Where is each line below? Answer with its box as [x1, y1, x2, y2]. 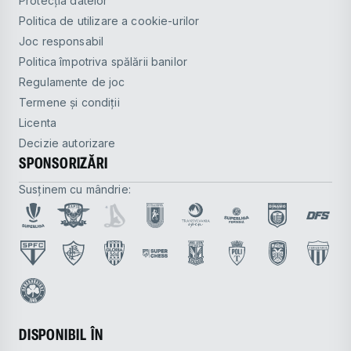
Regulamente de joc [26, 74, 125, 89]
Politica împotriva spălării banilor [26, 54, 188, 68]
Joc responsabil [25, 34, 104, 48]
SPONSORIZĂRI [19, 153, 108, 172]
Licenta [24, 115, 57, 129]
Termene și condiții [26, 95, 120, 109]
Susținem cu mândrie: [19, 182, 131, 196]
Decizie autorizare [27, 136, 116, 150]
